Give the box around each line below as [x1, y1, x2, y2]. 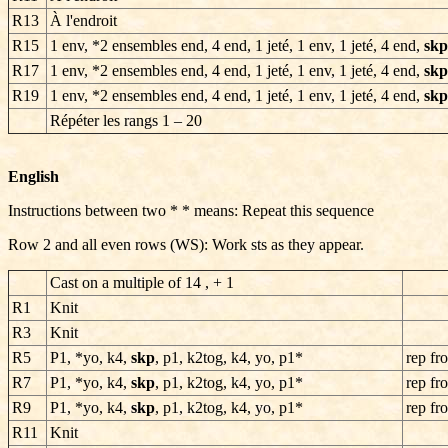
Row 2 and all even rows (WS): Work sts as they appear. [8, 236, 364, 253]
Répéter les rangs [50, 112, 158, 129]
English [8, 168, 59, 185]
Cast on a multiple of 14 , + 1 [50, 274, 234, 291]
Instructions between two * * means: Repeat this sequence [8, 202, 374, 219]
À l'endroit [50, 12, 117, 29]
